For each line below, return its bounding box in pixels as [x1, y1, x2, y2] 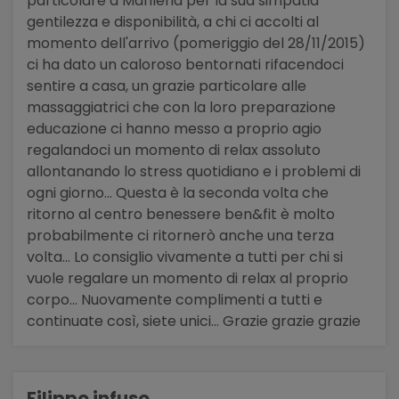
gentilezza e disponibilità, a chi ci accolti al [27, 11, 319, 32]
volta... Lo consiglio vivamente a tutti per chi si [27, 246, 343, 267]
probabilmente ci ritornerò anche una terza [27, 224, 334, 246]
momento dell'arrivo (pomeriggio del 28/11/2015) [27, 32, 365, 53]
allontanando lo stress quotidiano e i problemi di [27, 160, 361, 182]
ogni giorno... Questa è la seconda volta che [27, 182, 329, 203]
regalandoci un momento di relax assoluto [27, 139, 321, 160]
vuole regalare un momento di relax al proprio [27, 267, 348, 289]
